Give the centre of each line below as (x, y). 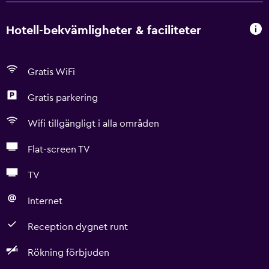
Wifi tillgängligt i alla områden (93, 124)
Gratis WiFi (51, 72)
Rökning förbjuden (68, 253)
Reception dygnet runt (78, 227)
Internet (45, 201)
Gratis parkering (63, 98)
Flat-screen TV (59, 150)
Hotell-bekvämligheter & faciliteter (104, 30)
